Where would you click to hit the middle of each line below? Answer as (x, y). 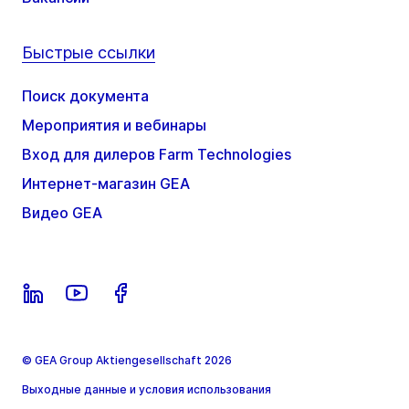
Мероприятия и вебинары (114, 126)
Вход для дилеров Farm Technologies (157, 155)
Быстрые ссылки (89, 53)
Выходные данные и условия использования (147, 390)
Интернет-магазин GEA (106, 184)
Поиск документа (85, 96)
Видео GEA (62, 213)
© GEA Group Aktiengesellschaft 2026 (127, 361)
